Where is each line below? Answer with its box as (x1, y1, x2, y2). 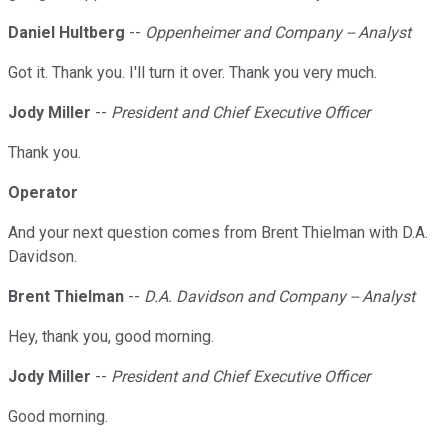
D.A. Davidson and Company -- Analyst (144, 287, 415, 307)
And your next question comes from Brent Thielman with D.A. (8, 223, 428, 243)
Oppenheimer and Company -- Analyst (145, 23, 411, 43)
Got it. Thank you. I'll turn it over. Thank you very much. (8, 63, 377, 83)
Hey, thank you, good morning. (8, 327, 214, 347)
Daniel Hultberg (8, 23, 125, 43)
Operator (8, 183, 78, 203)
